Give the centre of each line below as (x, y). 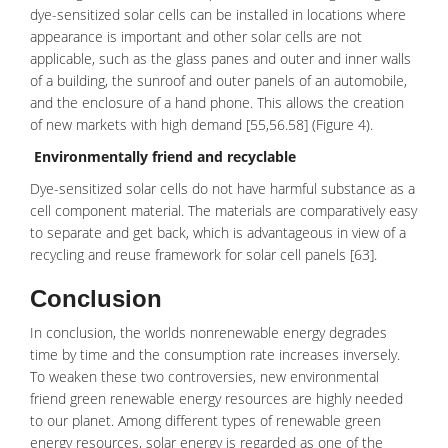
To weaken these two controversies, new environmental (204, 376)
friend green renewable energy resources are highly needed (216, 398)
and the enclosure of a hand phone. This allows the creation (217, 102)
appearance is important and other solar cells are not (196, 36)
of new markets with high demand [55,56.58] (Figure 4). (201, 124)
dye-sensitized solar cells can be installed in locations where (218, 14)
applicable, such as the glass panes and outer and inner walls (220, 58)
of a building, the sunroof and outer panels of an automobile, (218, 80)
